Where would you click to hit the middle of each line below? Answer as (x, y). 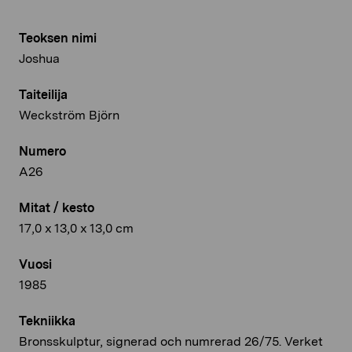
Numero (42, 151)
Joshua (39, 58)
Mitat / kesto (57, 207)
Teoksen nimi (58, 38)
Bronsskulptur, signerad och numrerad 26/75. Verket (171, 341)
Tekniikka (47, 321)
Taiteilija (43, 94)
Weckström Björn (69, 115)
